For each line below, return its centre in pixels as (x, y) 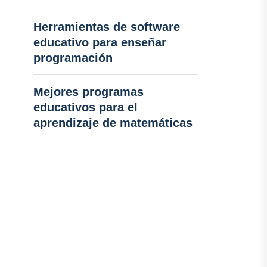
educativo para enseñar (100, 42)
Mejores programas (88, 92)
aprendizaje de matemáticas (113, 123)
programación (73, 58)
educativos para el (85, 107)
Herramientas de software (106, 27)
